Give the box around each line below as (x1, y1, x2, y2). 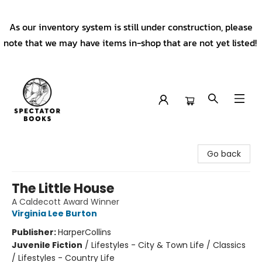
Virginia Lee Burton (12, 208, 97, 219)
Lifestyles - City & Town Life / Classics (91, 239, 246, 251)
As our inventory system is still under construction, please (9, 20, 253, 34)
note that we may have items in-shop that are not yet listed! (3, 36, 259, 50)
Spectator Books (9, 135, 75, 147)
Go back (207, 148, 241, 160)
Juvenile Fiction (12, 239, 82, 251)
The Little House (12, 180, 114, 198)
